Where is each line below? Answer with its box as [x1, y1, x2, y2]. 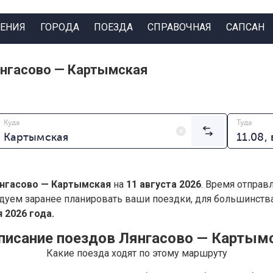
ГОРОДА [40, 21, 79, 33]
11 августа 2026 [126, 179, 201, 191]
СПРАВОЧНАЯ [147, 21, 211, 33]
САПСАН [225, 21, 264, 33]
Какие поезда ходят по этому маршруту [46, 247, 227, 260]
